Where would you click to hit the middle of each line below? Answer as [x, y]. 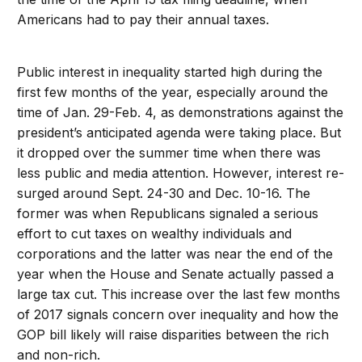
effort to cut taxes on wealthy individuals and [155, 233]
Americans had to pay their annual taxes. [143, 19]
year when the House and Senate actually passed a [176, 274]
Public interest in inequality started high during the [170, 72]
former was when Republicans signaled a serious [168, 213]
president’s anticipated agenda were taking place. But [179, 132]
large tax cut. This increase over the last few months [179, 294]
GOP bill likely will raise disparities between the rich [173, 334]
